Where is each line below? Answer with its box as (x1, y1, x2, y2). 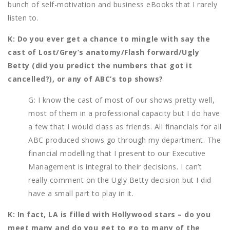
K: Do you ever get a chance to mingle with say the (8, 34, 210, 44)
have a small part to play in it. (28, 188, 133, 199)
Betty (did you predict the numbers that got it (8, 61, 192, 71)
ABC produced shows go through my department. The (28, 135, 221, 145)
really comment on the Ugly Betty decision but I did (28, 175, 212, 185)
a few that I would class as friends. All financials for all (28, 122, 222, 132)
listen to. (8, 13, 39, 23)
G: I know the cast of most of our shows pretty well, (28, 95, 215, 105)
